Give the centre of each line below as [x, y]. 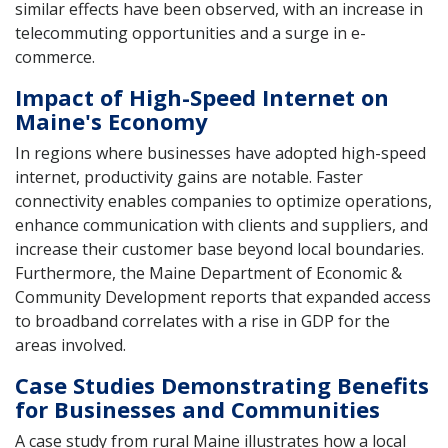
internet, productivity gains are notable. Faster [189, 176]
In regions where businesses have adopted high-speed [220, 152]
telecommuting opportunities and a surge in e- [190, 32]
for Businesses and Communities [197, 408]
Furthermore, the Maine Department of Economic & [208, 272]
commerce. [55, 56]
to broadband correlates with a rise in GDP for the [202, 320]
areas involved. [70, 344]
